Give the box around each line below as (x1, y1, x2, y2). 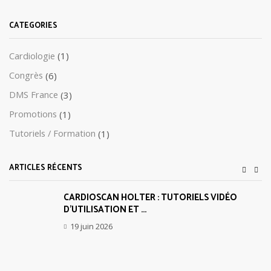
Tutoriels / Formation (9, 127, 96, 140)
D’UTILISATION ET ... (64, 203, 146, 218)
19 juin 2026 (70, 221, 113, 232)
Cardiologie (9, 50, 55, 62)
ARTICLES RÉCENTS (9, 162, 82, 175)
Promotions (9, 108, 57, 120)
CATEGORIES (9, 19, 57, 32)
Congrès (9, 69, 43, 82)
